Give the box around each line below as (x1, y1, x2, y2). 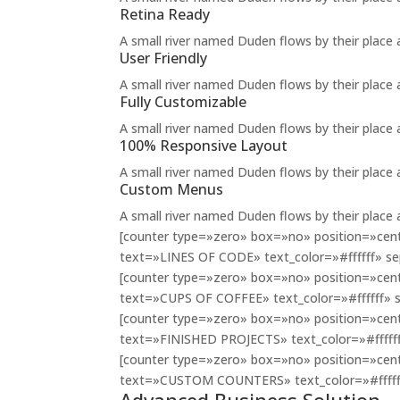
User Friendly (120, 48, 208, 68)
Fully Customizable (120, 92, 247, 112)
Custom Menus (120, 179, 224, 199)
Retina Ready (120, 4, 211, 24)
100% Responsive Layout (120, 136, 288, 155)
